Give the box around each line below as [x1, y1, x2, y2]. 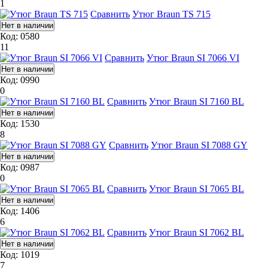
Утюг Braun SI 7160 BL [149, 96, 244, 106]
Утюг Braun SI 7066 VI [147, 52, 239, 63]
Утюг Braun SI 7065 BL [149, 183, 244, 194]
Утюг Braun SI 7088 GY [151, 139, 248, 150]
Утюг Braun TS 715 [132, 8, 211, 19]
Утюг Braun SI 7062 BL [149, 227, 244, 237]
